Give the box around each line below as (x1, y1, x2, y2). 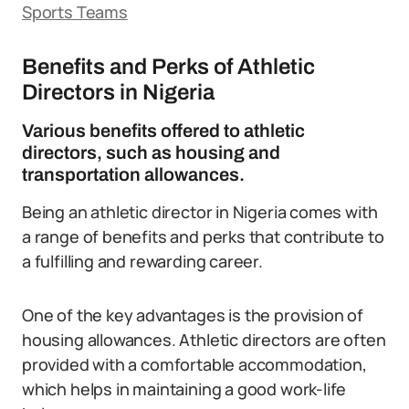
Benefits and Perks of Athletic (22, 55, 315, 79)
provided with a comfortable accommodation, (22, 353, 367, 375)
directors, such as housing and (22, 142, 280, 163)
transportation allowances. (22, 164, 245, 184)
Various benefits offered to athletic (22, 121, 305, 141)
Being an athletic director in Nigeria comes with (22, 201, 378, 223)
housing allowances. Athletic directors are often (22, 329, 386, 351)
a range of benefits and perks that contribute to (22, 225, 384, 247)
